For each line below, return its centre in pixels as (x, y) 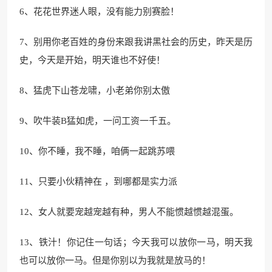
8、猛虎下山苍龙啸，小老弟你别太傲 (95, 90)
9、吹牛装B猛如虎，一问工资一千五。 (98, 121)
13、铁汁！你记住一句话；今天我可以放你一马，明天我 (136, 242)
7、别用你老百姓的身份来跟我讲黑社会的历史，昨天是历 (136, 42)
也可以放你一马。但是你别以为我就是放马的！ (115, 260)
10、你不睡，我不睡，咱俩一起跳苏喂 (97, 151)
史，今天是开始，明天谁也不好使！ (92, 60)
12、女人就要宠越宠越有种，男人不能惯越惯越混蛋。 (129, 212)
